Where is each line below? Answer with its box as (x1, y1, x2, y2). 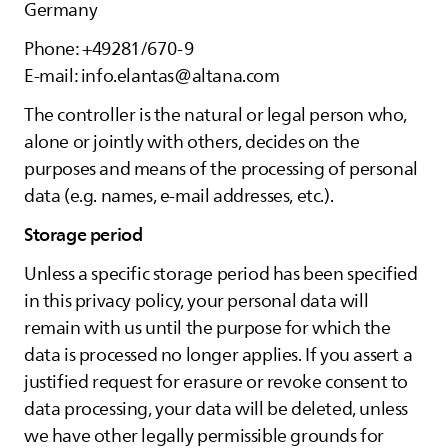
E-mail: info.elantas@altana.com (24, 62, 280, 90)
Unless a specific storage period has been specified (24, 260, 418, 288)
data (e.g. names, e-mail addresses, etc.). (24, 182, 334, 210)
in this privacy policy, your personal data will (24, 287, 369, 315)
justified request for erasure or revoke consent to (24, 368, 409, 396)
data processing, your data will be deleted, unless (24, 395, 409, 423)
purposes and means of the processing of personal (24, 155, 418, 183)
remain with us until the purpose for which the (24, 314, 391, 342)
